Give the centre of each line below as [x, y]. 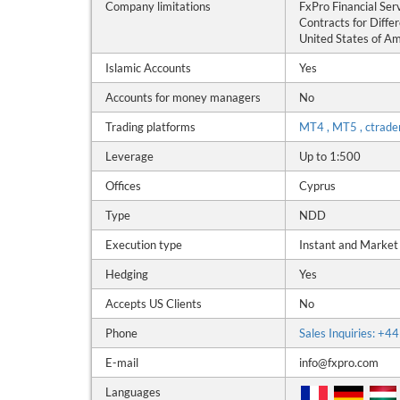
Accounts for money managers [183, 97]
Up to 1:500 [329, 156]
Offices [123, 186]
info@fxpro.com [338, 362]
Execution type [144, 245]
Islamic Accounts [148, 68]
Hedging [127, 274]
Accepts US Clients [154, 304]
